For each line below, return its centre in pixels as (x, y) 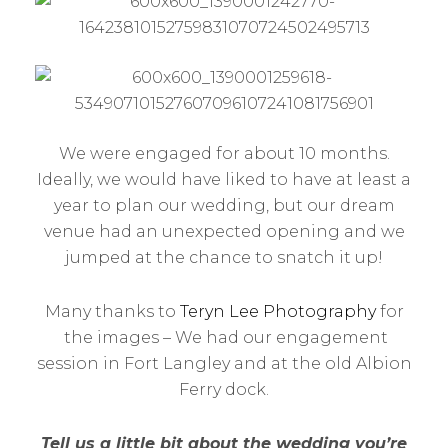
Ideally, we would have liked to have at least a (224, 179)
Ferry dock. (224, 389)
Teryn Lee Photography (279, 311)
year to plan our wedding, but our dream (224, 205)
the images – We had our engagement (224, 337)
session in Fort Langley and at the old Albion (224, 363)
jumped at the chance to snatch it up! (224, 257)
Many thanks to (112, 311)
